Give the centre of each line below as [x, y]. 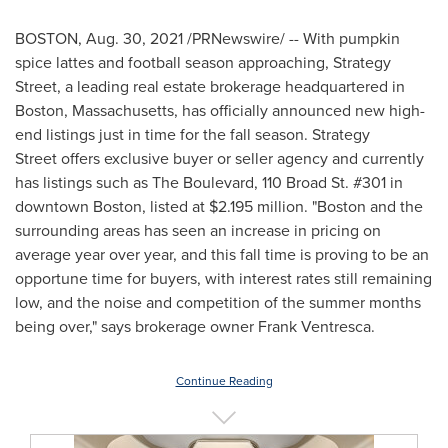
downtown [54, 206]
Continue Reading [224, 381]
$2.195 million [256, 206]
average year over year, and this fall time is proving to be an [222, 254]
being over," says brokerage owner [136, 326]
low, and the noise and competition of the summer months [218, 302]
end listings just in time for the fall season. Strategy [192, 134]
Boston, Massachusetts [94, 110]
